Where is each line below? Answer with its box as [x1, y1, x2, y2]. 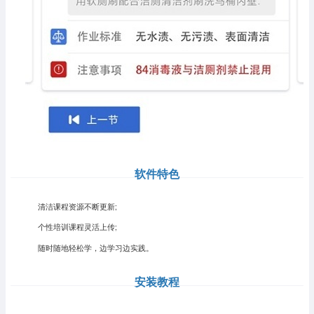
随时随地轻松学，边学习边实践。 [25, 242, 153, 253]
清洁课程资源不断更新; [25, 201, 117, 212]
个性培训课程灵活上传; [25, 221, 117, 233]
